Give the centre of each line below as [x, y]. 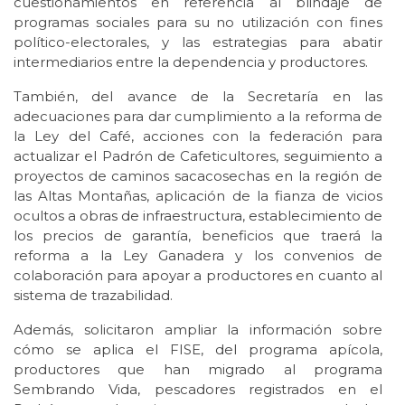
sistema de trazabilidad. [93, 295]
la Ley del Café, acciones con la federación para [198, 136]
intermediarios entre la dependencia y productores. [191, 61]
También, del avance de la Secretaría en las [198, 96]
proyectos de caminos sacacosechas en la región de [198, 175]
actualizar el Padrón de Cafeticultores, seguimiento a [198, 155]
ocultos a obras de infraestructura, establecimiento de [198, 215]
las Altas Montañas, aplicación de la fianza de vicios [198, 195]
